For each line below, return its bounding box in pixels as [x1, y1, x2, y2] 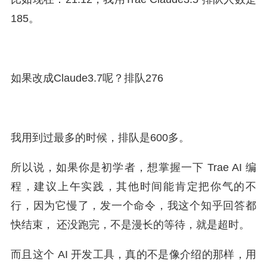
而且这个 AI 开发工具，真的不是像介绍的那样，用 [11, 249, 256, 260]
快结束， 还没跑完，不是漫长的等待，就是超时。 [11, 219, 250, 231]
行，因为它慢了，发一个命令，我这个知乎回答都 [11, 200, 256, 212]
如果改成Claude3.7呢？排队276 [11, 72, 163, 84]
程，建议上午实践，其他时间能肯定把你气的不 [11, 181, 256, 193]
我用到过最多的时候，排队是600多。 [11, 132, 190, 144]
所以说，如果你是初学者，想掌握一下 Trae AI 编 [11, 162, 256, 173]
